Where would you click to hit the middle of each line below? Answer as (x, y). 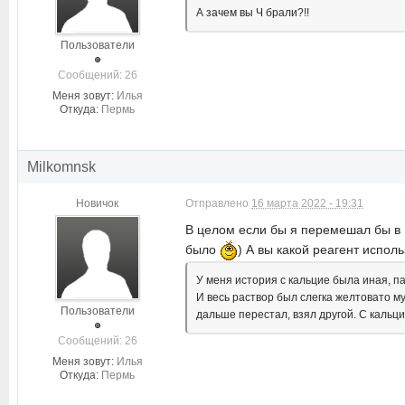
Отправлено (218, 203)
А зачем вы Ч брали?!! (253, 13)
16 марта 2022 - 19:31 (307, 203)
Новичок (97, 203)
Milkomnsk (61, 167)
